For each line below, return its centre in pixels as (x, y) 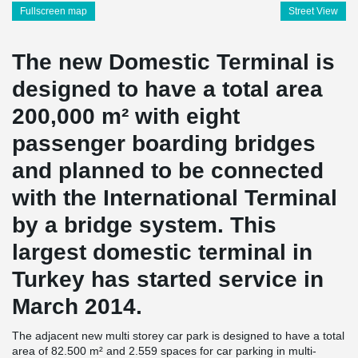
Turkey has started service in (168, 279)
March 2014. (77, 306)
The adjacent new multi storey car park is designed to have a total (178, 336)
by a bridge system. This (144, 225)
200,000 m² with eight (126, 116)
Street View (313, 11)
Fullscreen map (54, 11)
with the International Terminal (175, 198)
